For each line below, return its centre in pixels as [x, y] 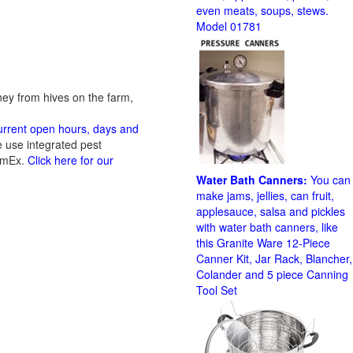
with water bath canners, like [267, 227]
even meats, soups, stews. [262, 10]
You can [331, 180]
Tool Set [217, 290]
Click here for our [71, 160]
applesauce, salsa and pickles [271, 211]
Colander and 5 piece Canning [272, 274]
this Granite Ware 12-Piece [263, 243]
